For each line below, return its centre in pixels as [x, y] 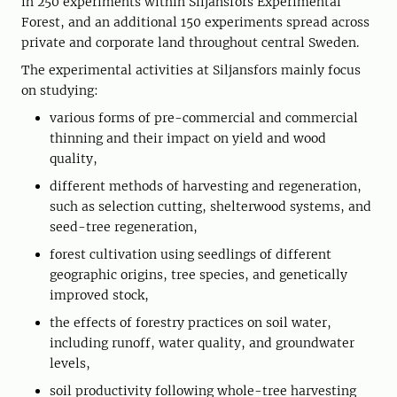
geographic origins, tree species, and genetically [198, 275]
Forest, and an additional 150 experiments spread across [195, 23]
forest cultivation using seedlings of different [191, 255]
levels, [70, 364]
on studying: [60, 91]
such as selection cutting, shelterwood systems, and [210, 207]
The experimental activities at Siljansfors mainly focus [191, 70]
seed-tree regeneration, [124, 227]
